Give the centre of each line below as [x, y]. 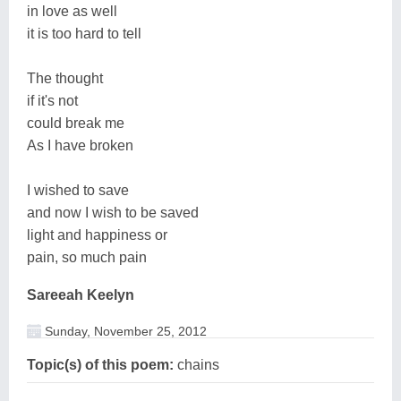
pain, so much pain [87, 257]
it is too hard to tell [84, 33]
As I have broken [80, 145]
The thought [65, 78]
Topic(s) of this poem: [100, 364]
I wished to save [78, 190]
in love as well [72, 11]
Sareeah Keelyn [81, 294]
